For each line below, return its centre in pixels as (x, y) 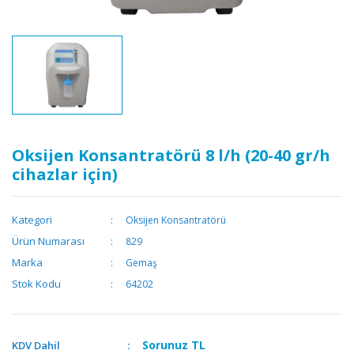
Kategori (32, 220)
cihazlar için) (65, 175)
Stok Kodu (36, 284)
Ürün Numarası (48, 241)
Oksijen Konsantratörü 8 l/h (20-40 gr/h (171, 156)
